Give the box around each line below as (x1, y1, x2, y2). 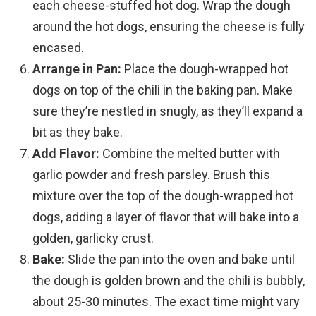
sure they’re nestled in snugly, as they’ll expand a (32, 104, 303, 119)
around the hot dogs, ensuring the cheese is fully (32, 19, 305, 35)
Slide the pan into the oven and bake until (65, 252, 295, 267)
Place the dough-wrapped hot (121, 61, 288, 77)
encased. (32, 40, 84, 56)
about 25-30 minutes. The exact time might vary (32, 294, 300, 310)
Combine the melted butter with (99, 146, 280, 162)
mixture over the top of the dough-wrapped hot (32, 188, 293, 204)
